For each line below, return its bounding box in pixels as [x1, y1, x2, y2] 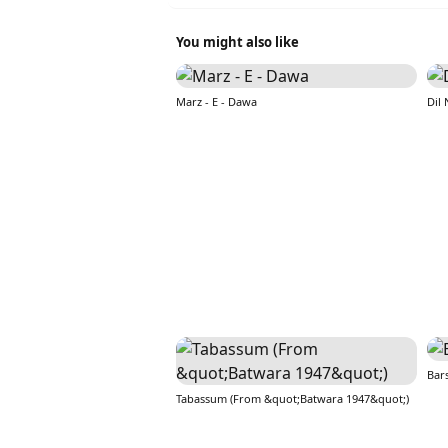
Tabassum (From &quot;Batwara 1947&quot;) [176, 390, 409, 406]
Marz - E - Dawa [176, 94, 257, 109]
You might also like [176, 33, 299, 51]
